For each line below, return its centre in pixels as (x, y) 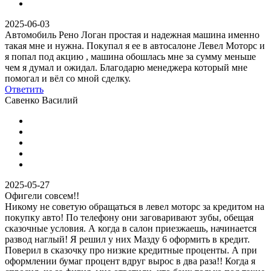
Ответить (24, 89)
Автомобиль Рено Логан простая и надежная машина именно (132, 34)
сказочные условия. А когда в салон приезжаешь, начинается (131, 228)
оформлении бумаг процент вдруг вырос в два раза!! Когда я (130, 261)
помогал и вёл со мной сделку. (68, 78)
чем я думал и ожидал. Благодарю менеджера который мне (126, 67)
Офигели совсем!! (42, 195)
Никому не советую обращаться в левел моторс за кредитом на (135, 206)
